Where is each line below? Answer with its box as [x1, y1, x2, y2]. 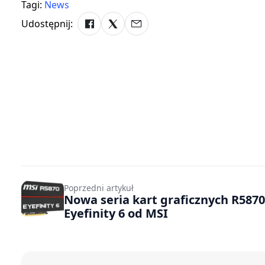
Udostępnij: [21, 17, 73, 30]
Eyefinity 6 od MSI [64, 205, 168, 221]
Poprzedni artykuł [64, 182, 134, 193]
